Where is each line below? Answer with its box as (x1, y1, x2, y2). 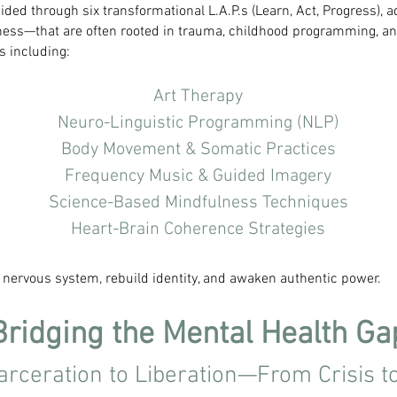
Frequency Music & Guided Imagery (65, 166, 331, 187)
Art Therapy (153, 86, 243, 107)
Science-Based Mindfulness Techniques (48, 192, 348, 214)
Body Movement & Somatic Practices (60, 139, 336, 160)
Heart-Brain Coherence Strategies (71, 219, 325, 240)
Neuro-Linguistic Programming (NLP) (57, 113, 339, 134)
